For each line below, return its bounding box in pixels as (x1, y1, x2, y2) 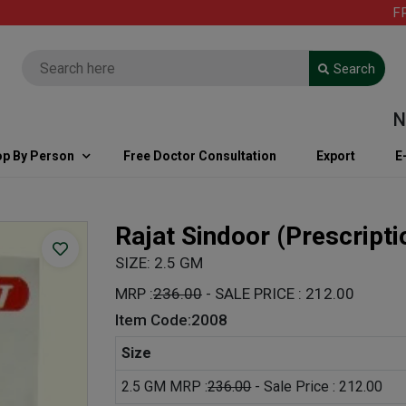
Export (316, 149, 355, 163)
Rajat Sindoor (115, 221, 276, 251)
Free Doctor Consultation (123, 149, 276, 163)
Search (333, 60, 375, 77)
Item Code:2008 (115, 311, 227, 329)
